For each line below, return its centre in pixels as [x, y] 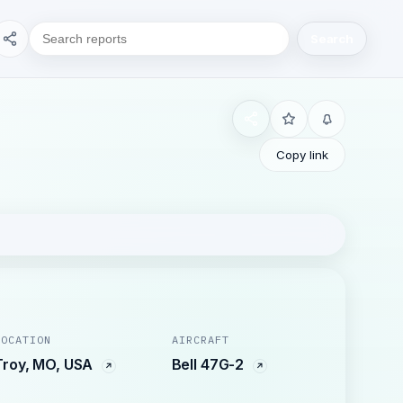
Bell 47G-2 [209, 364]
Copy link [302, 155]
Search [331, 39]
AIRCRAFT [200, 340]
